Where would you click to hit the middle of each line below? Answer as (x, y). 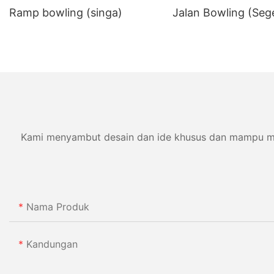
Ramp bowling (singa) (66, 13)
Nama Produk (58, 207)
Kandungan (52, 244)
